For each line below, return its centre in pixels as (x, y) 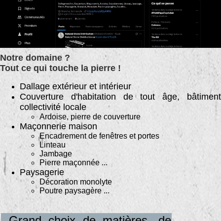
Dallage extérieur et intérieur (75, 87)
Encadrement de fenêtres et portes (99, 136)
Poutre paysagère (71, 191)
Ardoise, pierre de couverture (90, 117)
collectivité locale (53, 107)
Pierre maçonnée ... (74, 163)
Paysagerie (42, 172)
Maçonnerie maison (58, 127)
